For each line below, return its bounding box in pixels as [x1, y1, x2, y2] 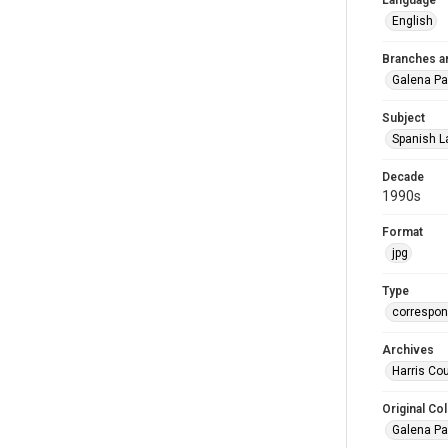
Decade [382, 170, 424, 184]
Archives [382, 343, 434, 357]
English [392, 14, 433, 28]
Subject [382, 111, 425, 125]
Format [382, 225, 423, 239]
